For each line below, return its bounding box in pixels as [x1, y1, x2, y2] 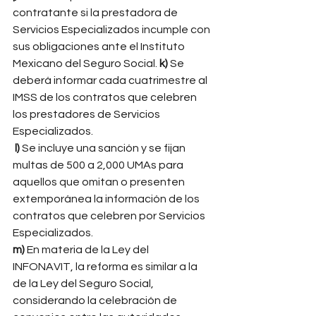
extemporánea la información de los [13, 193, 202, 205]
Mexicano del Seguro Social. [13, 58, 159, 69]
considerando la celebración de [13, 295, 179, 306]
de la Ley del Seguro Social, [13, 278, 156, 289]
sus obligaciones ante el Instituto [13, 41, 187, 52]
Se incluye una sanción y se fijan [22, 142, 188, 154]
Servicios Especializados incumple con [13, 24, 212, 35]
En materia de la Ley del [25, 244, 151, 255]
